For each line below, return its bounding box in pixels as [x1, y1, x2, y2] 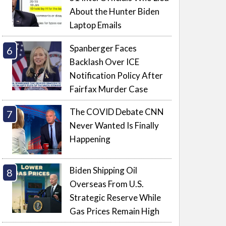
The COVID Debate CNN [70, 106, 164, 118]
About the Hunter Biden [70, 6, 160, 17]
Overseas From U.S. [70, 179, 144, 190]
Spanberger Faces [70, 42, 137, 53]
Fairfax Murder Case [70, 83, 148, 94]
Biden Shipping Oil [70, 165, 138, 176]
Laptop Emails [70, 20, 122, 31]
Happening [70, 134, 111, 145]
